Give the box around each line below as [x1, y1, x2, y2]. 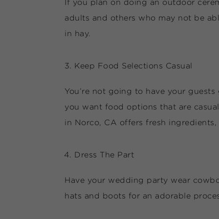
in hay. [65, 29, 91, 38]
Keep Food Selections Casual [74, 62, 193, 70]
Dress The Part [74, 151, 134, 159]
